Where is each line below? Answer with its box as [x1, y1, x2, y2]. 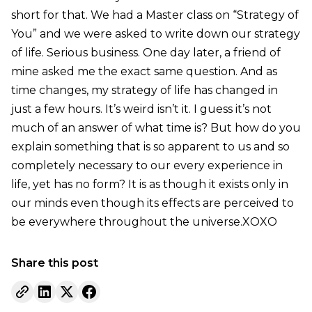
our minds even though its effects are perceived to [10, 196, 294, 210]
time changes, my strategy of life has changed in [10, 83, 278, 97]
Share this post [10, 256, 98, 270]
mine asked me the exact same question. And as [10, 64, 277, 78]
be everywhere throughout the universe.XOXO [10, 214, 277, 228]
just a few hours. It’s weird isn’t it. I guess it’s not [10, 102, 272, 116]
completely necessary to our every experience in [10, 158, 283, 172]
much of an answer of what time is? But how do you [10, 120, 301, 134]
